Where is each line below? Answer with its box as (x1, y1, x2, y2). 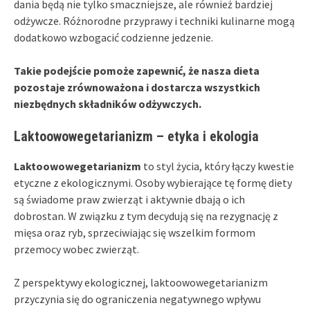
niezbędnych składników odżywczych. (14, 96, 201, 111)
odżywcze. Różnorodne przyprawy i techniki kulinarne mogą (14, 13, 295, 28)
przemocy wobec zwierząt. (14, 241, 139, 256)
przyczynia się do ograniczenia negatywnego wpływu (14, 291, 261, 306)
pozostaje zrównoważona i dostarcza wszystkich (14, 80, 260, 94)
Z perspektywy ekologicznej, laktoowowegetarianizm (14, 275, 268, 289)
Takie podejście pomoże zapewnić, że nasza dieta (14, 63, 259, 77)
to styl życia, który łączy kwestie (141, 158, 294, 173)
